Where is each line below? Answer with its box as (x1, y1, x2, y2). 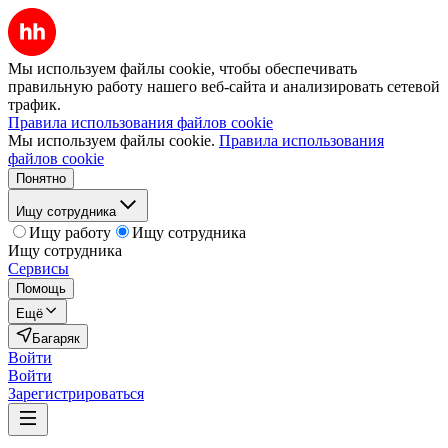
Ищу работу (29, 224, 111, 241)
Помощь (16, 281, 66, 296)
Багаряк (32, 331, 80, 346)
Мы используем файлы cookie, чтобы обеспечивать (8, 60, 357, 77)
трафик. (8, 96, 61, 113)
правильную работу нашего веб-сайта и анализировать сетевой (8, 78, 440, 95)
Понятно (16, 171, 66, 186)
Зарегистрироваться (8, 385, 144, 402)
